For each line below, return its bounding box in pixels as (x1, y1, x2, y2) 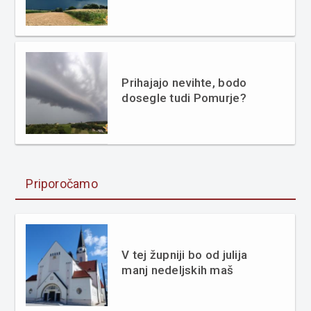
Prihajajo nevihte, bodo (121, 76, 247, 90)
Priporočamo (26, 176, 98, 192)
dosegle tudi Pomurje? (121, 91, 246, 106)
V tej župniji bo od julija (121, 248, 248, 262)
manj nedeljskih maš (121, 263, 234, 278)
